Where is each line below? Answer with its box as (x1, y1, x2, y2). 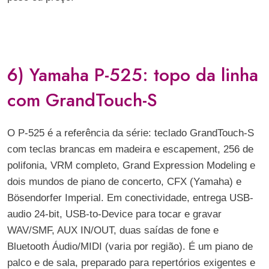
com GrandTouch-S (7, 87, 157, 113)
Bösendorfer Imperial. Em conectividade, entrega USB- (7, 192, 253, 204)
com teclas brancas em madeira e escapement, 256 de (7, 144, 253, 155)
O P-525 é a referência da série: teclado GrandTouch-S (7, 127, 254, 139)
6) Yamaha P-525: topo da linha (7, 62, 258, 88)
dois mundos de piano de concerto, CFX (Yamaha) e (7, 176, 241, 187)
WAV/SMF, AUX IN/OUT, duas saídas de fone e (7, 225, 219, 236)
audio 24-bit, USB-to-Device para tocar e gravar (7, 208, 222, 220)
